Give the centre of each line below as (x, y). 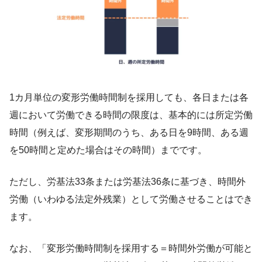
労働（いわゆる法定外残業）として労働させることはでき (131, 199)
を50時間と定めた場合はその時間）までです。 (108, 150)
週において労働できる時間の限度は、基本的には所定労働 (131, 115)
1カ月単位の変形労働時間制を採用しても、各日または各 (129, 97)
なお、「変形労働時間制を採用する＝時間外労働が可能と (131, 248)
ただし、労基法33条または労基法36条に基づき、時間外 (127, 181)
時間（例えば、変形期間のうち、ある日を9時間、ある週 (129, 132)
